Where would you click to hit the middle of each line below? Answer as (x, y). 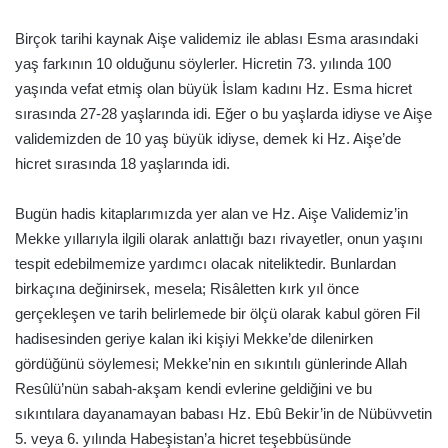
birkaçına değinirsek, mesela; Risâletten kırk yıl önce (187, 288)
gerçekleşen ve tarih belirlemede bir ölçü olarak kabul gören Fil (217, 313)
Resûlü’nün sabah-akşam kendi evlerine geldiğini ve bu (193, 388)
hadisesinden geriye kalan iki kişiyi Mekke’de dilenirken (194, 338)
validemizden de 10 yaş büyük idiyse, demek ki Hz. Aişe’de (208, 138)
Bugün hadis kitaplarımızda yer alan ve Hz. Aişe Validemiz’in (211, 213)
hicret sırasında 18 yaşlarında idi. (122, 163)
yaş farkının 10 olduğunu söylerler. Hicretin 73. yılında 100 (203, 63)
